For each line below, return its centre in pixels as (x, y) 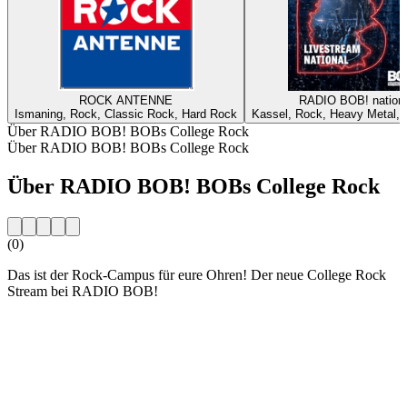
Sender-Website (52, 322)
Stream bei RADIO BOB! (83, 291)
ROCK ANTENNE (126, 100)
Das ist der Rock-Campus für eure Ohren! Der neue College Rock (197, 274)
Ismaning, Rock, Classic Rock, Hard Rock (126, 114)
